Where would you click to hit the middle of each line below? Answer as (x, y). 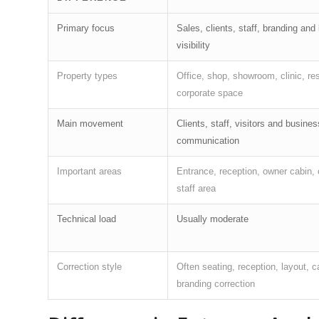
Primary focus (86, 28)
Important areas (89, 171)
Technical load (87, 219)
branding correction (216, 283)
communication (208, 140)
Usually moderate (213, 219)
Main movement (90, 123)
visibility (193, 45)
